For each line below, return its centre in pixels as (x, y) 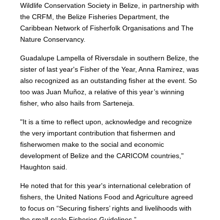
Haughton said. (44, 167)
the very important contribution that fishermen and (98, 133)
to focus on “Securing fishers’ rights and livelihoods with (106, 208)
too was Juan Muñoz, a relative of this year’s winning (102, 92)
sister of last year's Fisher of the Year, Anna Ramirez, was (110, 69)
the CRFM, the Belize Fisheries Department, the (95, 17)
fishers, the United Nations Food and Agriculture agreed (107, 197)
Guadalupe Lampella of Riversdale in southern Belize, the (110, 58)
